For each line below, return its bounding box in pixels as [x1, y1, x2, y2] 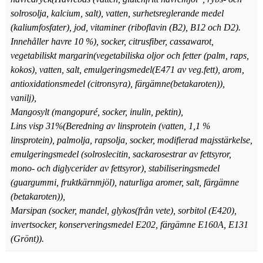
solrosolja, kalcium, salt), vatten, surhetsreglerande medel [11, 8, 224, 19]
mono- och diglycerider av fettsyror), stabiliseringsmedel [11, 163, 220, 174]
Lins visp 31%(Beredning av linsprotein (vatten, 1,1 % [11, 121, 210, 131]
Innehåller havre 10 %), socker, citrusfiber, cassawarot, [11, 36, 214, 47]
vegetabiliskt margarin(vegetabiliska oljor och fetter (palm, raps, [11, 50, 249, 61]
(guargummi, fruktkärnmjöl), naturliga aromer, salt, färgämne [11, 177, 239, 188]
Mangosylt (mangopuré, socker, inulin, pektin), [11, 107, 183, 117]
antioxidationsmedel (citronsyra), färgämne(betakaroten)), [11, 79, 225, 89]
